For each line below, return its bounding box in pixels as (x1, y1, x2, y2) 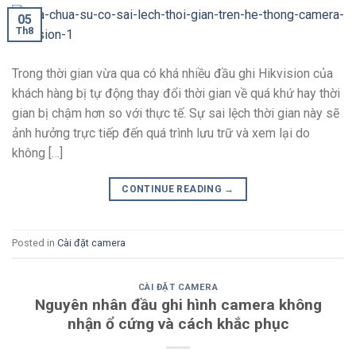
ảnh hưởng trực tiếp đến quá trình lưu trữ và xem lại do (12, 125, 310, 141)
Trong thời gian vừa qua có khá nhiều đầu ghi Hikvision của (12, 65, 333, 81)
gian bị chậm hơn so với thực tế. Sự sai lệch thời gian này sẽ (12, 105, 339, 121)
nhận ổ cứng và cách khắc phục (67, 315, 289, 334)
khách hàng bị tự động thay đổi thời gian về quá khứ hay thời (12, 85, 340, 101)
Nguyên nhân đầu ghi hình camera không (34, 296, 322, 315)
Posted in (12, 237, 57, 250)
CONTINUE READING (122, 183, 225, 195)
